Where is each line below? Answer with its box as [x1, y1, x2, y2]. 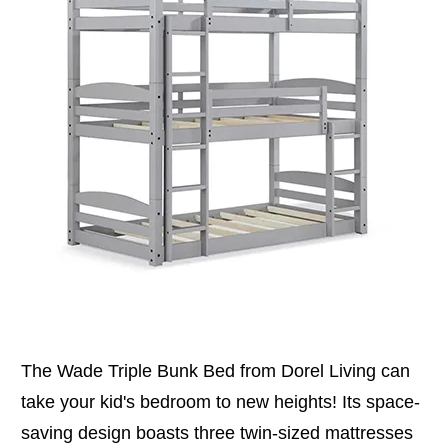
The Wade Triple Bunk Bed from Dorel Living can [21, 360, 410, 381]
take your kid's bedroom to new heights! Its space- [21, 391, 420, 412]
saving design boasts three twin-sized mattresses [21, 422, 413, 443]
